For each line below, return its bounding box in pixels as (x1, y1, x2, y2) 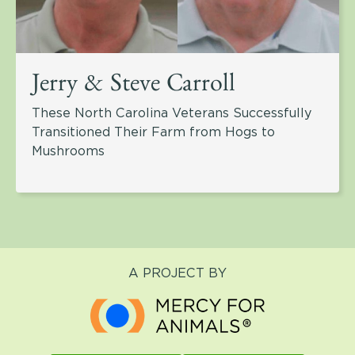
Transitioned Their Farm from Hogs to (32, 124, 275, 140)
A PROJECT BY (128, 265, 227, 281)
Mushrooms (32, 143, 105, 159)
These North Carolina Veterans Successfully (32, 105, 311, 121)
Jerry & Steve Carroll (32, 74, 235, 101)
